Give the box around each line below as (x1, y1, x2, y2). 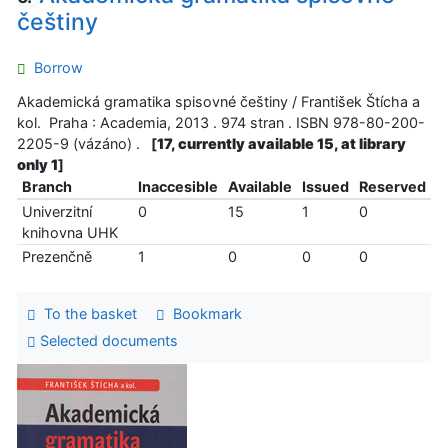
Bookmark (164, 305, 242, 323)
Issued (301, 177, 349, 195)
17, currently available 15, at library (157, 134, 406, 152)
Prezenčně (21, 247, 92, 265)
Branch (21, 177, 72, 195)
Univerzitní (21, 202, 92, 220)
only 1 (17, 155, 58, 173)
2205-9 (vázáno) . (17, 134, 148, 152)
